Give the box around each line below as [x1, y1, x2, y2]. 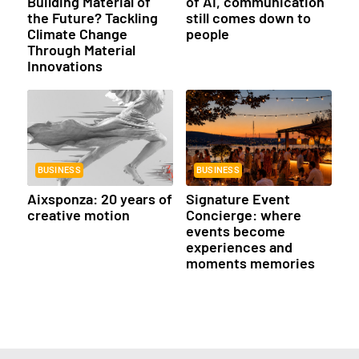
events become [185, 222, 285, 240]
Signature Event [185, 190, 290, 208]
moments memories [185, 254, 315, 272]
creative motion [26, 206, 130, 224]
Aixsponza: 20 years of [26, 190, 172, 208]
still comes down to [185, 9, 311, 27]
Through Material [26, 41, 135, 59]
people [185, 25, 229, 43]
